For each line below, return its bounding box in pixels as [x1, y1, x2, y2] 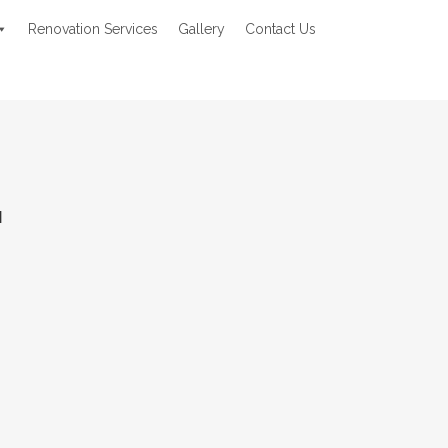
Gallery [178, 21, 225, 37]
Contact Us [245, 21, 316, 37]
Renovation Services [28, 21, 158, 37]
